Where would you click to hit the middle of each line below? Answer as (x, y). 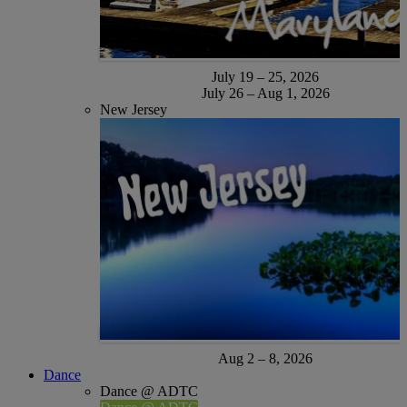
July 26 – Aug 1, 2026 (265, 94)
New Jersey (134, 110)
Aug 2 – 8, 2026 (265, 359)
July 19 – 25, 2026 (265, 77)
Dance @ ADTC (149, 392)
